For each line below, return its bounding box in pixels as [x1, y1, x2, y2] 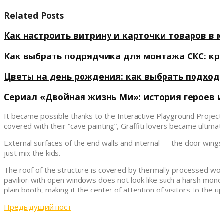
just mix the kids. [4, 148, 60, 158]
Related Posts [4, 9, 64, 21]
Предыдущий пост [4, 202, 71, 212]
